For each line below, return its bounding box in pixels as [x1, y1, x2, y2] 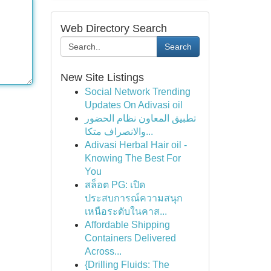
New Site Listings [60, 71, 144, 83]
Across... [84, 246, 122, 256]
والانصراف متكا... [145, 126, 153, 137]
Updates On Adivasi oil [84, 100, 183, 110]
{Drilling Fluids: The [84, 260, 169, 270]
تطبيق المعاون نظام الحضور [84, 113, 196, 123]
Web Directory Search [60, 22, 167, 34]
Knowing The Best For [84, 153, 181, 163]
